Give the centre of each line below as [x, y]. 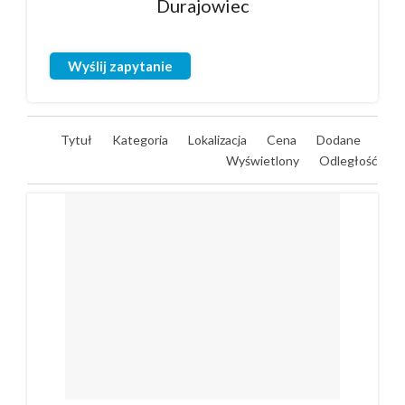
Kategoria [141, 140]
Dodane [340, 140]
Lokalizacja [219, 140]
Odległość [348, 160]
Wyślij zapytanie [120, 66]
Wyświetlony [264, 160]
